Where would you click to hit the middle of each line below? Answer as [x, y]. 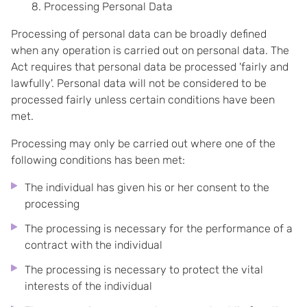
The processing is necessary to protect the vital [144, 270]
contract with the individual [94, 245]
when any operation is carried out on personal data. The [150, 50]
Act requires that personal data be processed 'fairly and [150, 67]
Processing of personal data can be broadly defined [139, 34]
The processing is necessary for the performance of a [159, 229]
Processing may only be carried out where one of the [143, 144]
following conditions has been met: [98, 160]
